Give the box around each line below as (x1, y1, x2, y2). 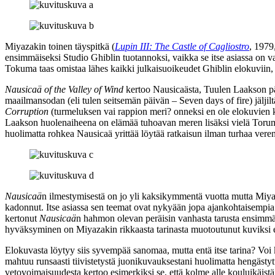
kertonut (5, 212, 39, 223)
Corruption (5, 106, 48, 117)
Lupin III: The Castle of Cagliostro (115, 41, 249, 52)
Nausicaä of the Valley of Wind (5, 83, 123, 95)
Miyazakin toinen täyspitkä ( (5, 41, 115, 52)
